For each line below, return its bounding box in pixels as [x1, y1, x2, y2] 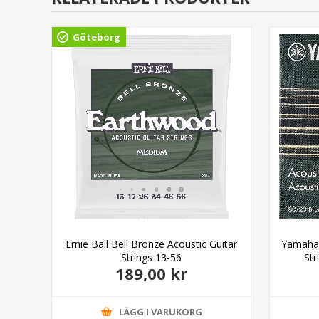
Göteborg [73, 31, 120, 44]
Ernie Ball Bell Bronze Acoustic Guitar [66, 236, 238, 251]
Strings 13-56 [121, 250, 182, 264]
